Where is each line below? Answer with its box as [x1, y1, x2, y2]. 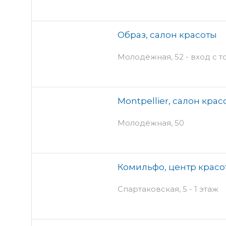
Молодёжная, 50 [118, 118, 184, 128]
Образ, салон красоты [118, 29, 217, 40]
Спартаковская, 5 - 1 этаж [118, 184, 218, 194]
